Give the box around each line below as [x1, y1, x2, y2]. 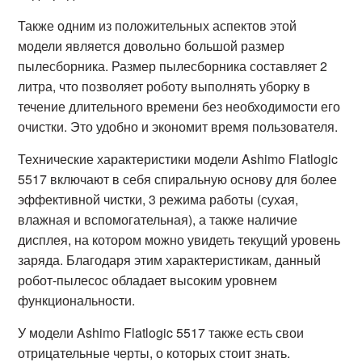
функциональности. [18, 291, 136, 309]
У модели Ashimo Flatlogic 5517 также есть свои [18, 323, 305, 342]
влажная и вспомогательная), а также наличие [18, 210, 298, 229]
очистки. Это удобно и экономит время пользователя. [18, 117, 339, 136]
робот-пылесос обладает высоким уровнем [18, 271, 278, 289]
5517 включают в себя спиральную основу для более [18, 170, 338, 188]
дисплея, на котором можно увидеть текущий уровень [18, 230, 341, 249]
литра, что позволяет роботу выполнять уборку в [18, 77, 311, 95]
